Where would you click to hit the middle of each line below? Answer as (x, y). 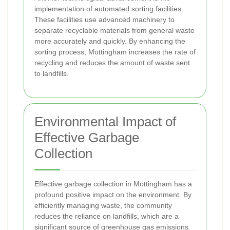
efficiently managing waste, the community (103, 206)
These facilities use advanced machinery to (104, 20)
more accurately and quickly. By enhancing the (110, 41)
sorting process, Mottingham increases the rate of (115, 52)
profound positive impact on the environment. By (113, 195)
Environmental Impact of (105, 122)
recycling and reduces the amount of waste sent (112, 63)
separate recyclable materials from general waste (114, 31)
